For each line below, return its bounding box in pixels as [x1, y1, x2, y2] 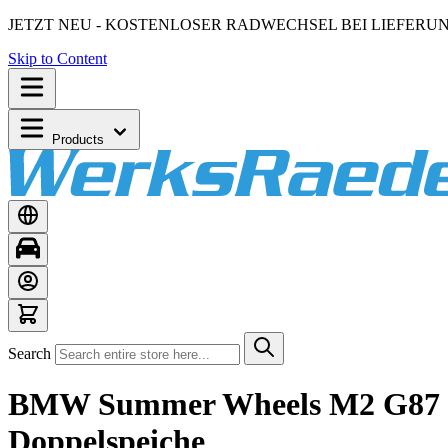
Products [52, 132, 108, 147]
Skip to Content [8, 50, 107, 67]
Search [8, 345, 51, 362]
